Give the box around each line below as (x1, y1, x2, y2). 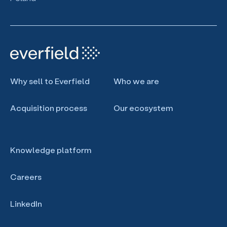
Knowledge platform (10, 144, 91, 155)
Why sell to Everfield (10, 75, 90, 86)
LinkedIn (10, 198, 42, 209)
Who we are (113, 75, 159, 86)
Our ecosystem (113, 102, 173, 113)
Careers (10, 171, 42, 182)
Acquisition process (10, 102, 87, 113)
